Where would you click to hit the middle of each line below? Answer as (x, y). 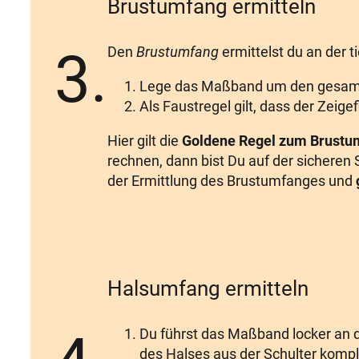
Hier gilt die (145, 141)
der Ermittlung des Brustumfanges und (232, 181)
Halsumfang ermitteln (208, 289)
